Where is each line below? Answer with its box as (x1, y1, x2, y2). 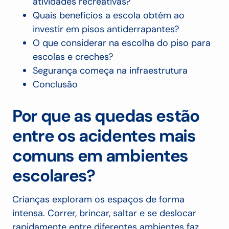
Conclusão (33, 78, 78, 91)
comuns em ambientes (12, 145, 188, 167)
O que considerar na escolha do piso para (33, 37, 211, 50)
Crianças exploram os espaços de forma (12, 193, 185, 206)
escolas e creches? (33, 51, 113, 63)
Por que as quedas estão (12, 105, 199, 127)
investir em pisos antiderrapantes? (33, 23, 179, 36)
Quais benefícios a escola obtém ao (33, 9, 185, 22)
